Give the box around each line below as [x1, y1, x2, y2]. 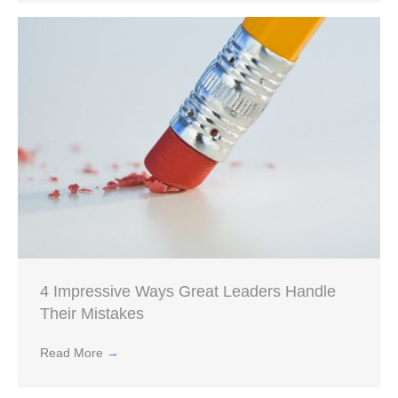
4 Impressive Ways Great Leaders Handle [40, 283, 336, 301]
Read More [40, 346, 107, 361]
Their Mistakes [40, 305, 144, 323]
